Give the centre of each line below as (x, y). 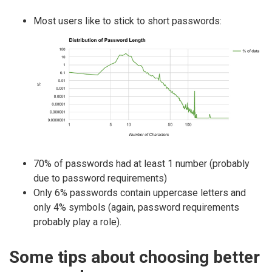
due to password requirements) (100, 178)
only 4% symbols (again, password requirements (136, 208)
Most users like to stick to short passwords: (127, 21)
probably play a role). (77, 222)
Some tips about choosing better (134, 257)
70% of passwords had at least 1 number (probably (141, 164)
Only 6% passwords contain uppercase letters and (140, 193)
